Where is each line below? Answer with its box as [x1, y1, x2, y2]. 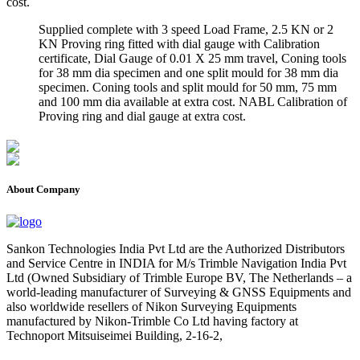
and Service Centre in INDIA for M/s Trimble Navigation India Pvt [6, 256, 346, 270]
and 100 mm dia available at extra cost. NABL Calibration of [39, 95, 347, 109]
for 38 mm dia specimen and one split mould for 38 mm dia [39, 66, 338, 80]
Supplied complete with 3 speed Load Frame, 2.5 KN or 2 [39, 22, 333, 37]
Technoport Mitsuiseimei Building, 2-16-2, [6, 328, 223, 342]
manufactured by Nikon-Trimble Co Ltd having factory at [6, 313, 298, 328]
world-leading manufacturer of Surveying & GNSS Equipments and [6, 284, 351, 299]
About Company [6, 183, 80, 196]
